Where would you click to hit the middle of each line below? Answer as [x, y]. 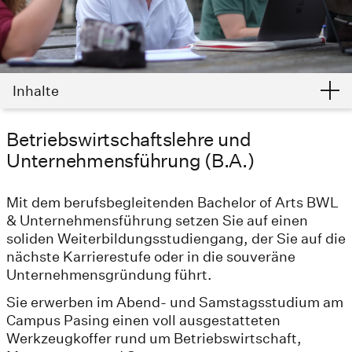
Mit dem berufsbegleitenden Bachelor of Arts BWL [172, 202]
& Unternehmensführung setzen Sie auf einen [157, 220]
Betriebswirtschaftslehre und [129, 139]
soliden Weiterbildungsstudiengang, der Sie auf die [176, 238]
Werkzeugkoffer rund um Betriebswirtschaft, [154, 338]
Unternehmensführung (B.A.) [130, 160]
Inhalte [36, 90]
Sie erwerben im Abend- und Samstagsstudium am [175, 302]
